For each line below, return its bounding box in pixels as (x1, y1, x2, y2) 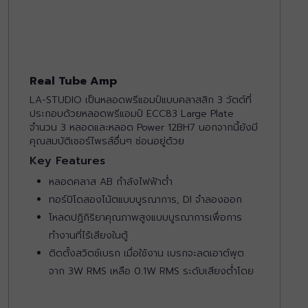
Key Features (30, 153, 105, 170)
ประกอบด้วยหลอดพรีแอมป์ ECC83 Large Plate (30, 107, 234, 122)
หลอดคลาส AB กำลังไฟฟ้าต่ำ (49, 175, 173, 190)
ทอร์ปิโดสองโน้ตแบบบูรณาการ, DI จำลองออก (49, 192, 242, 208)
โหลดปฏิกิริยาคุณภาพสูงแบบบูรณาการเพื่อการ (49, 210, 242, 225)
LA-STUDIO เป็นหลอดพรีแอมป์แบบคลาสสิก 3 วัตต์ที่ (30, 93, 252, 108)
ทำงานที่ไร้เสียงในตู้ (49, 228, 128, 243)
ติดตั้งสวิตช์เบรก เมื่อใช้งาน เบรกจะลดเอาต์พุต (49, 246, 244, 261)
